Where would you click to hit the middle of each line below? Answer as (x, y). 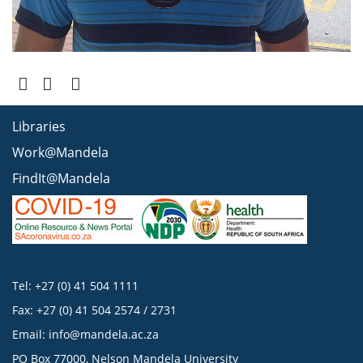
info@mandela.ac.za (104, 335)
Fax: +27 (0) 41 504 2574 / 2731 (94, 310)
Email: (30, 335)
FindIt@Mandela (61, 179)
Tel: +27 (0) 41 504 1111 (75, 286)
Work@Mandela (60, 153)
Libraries (39, 127)
